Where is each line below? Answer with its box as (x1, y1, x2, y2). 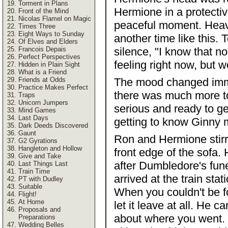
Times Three (18, 22, 55, 30)
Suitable (18, 183, 42, 190)
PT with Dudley (18, 175, 63, 183)
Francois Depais (18, 45, 66, 53)
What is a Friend (18, 68, 67, 76)
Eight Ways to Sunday (18, 30, 84, 38)
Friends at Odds (18, 76, 66, 83)
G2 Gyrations (18, 137, 58, 145)
